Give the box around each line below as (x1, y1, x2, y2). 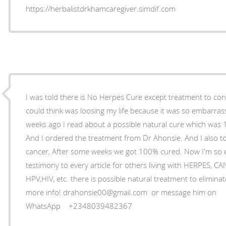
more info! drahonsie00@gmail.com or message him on (26, 187, 217, 197)
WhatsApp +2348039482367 (26, 200, 139, 211)
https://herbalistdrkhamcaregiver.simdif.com (26, 3, 176, 14)
